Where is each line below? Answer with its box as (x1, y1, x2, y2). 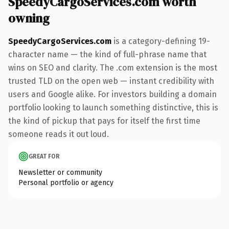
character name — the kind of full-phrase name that (8, 49, 207, 59)
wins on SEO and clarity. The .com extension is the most (8, 62, 217, 73)
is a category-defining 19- (111, 36, 210, 46)
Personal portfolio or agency (18, 178, 113, 187)
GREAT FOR (29, 152, 60, 160)
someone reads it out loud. (8, 129, 109, 139)
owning (8, 9, 50, 27)
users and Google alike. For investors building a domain (8, 89, 217, 99)
